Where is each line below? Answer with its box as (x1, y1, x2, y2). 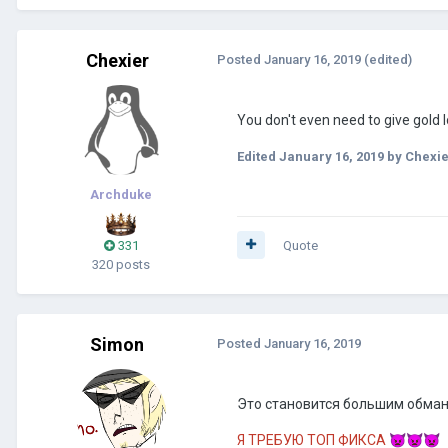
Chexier (85, 49, 149, 71)
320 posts (92, 256, 150, 272)
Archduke (90, 186, 152, 202)
